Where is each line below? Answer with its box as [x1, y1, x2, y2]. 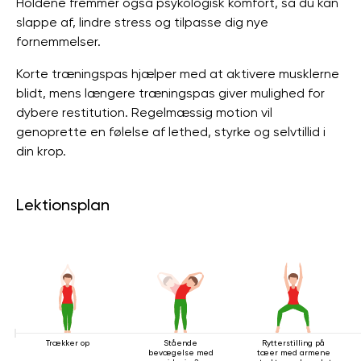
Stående [164, 338, 197, 347]
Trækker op [46, 338, 89, 347]
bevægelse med [147, 348, 214, 357]
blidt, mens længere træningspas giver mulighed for [16, 85, 325, 101]
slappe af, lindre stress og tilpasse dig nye [16, 15, 268, 30]
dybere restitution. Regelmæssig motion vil [16, 105, 272, 120]
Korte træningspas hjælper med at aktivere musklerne [16, 66, 339, 81]
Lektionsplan [16, 195, 110, 214]
